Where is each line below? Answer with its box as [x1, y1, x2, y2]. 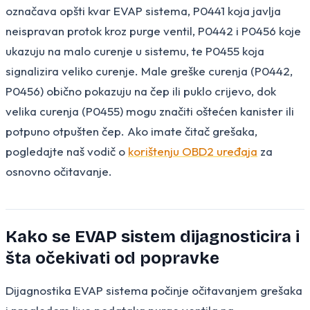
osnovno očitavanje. [6, 163, 112, 179]
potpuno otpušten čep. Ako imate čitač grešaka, [6, 123, 257, 138]
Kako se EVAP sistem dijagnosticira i [6, 226, 300, 246]
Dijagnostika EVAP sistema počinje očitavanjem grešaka [6, 282, 302, 298]
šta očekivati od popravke [6, 248, 219, 268]
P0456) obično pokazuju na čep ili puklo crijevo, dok [6, 83, 276, 98]
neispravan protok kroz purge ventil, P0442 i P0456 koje [6, 23, 301, 38]
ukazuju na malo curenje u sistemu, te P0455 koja [6, 43, 264, 58]
